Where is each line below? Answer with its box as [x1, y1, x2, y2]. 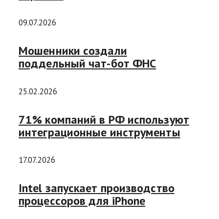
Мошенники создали [19, 43, 127, 58]
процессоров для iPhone [19, 193, 146, 209]
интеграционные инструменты [19, 124, 180, 140]
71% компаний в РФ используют [19, 111, 189, 127]
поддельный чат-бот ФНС [19, 55, 156, 71]
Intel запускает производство [19, 180, 175, 196]
